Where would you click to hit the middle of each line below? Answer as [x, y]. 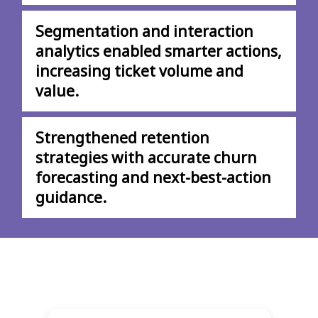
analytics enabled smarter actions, [159, 51]
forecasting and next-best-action [153, 178]
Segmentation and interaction [144, 32]
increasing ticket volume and [139, 71]
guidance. [71, 198]
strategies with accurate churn [146, 158]
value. [57, 91]
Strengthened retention [122, 138]
